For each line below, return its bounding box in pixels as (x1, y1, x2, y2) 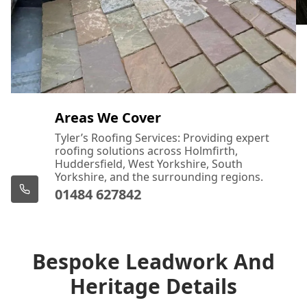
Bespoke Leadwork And (32, 247, 275, 275)
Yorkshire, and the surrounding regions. (55, 169, 263, 184)
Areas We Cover (55, 108, 161, 127)
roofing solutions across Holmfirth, (55, 143, 238, 158)
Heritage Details (70, 271, 237, 300)
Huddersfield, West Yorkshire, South (55, 156, 243, 171)
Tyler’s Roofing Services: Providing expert (55, 130, 269, 145)
